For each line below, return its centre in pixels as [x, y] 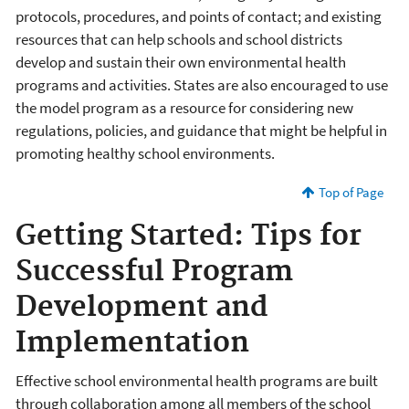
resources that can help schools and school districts [179, 40]
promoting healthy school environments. [145, 154]
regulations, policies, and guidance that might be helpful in [201, 131]
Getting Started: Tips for [189, 237]
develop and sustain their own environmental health [181, 63]
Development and [142, 308]
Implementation [132, 344]
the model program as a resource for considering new [184, 108]
